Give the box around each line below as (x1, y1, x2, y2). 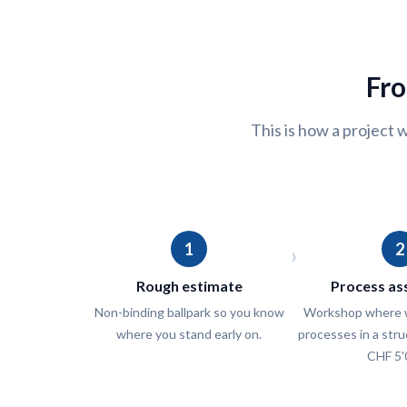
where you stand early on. (116, 326, 262, 342)
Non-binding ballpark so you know (94, 304, 284, 320)
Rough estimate (135, 277, 243, 294)
